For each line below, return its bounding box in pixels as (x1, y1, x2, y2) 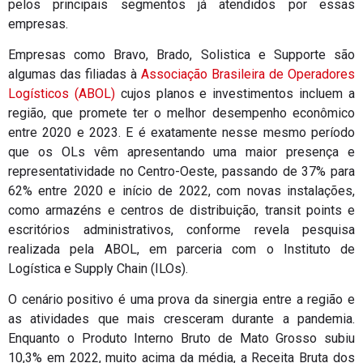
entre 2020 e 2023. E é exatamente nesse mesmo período (8, 124, 355, 140)
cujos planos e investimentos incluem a (114, 85, 356, 101)
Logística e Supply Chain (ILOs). (8, 260, 188, 276)
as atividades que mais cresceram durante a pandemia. (8, 311, 355, 327)
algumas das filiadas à (8, 66, 141, 82)
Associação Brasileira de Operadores (141, 66, 355, 82)
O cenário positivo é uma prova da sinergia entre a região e (8, 292, 355, 308)
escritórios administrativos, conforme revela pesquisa (8, 221, 355, 237)
